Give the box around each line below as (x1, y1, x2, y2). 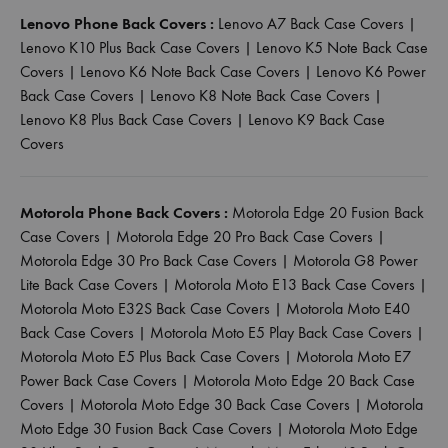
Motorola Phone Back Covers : (20, 202, 228, 222)
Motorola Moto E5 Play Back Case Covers (150, 322, 412, 342)
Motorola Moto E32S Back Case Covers (20, 298, 270, 318)
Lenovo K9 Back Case (248, 109, 385, 129)
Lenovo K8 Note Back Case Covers (150, 85, 370, 105)
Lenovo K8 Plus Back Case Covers (20, 109, 232, 129)
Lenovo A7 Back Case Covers (218, 13, 404, 33)
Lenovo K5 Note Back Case (256, 37, 428, 57)
